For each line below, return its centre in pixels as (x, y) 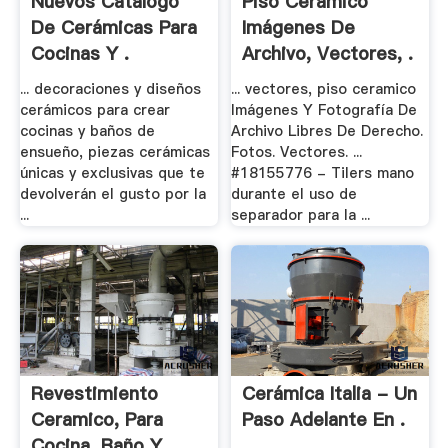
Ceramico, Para (96, 420)
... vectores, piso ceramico (324, 88)
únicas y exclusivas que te (112, 172)
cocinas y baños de (87, 130)
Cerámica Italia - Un (330, 394)
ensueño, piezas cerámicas (114, 151)
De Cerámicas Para (113, 28)
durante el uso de (294, 193)
